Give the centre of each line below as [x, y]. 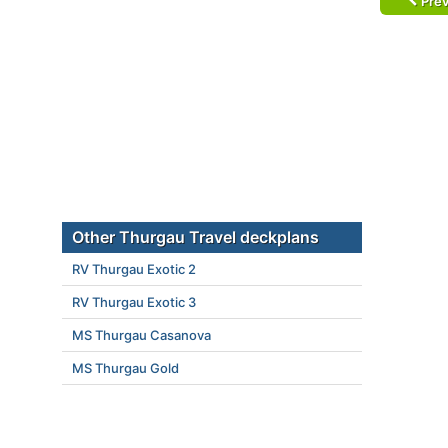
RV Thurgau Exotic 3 [134, 302]
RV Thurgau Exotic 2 [134, 269]
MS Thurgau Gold [125, 368]
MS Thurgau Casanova [141, 335]
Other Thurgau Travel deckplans [195, 237]
